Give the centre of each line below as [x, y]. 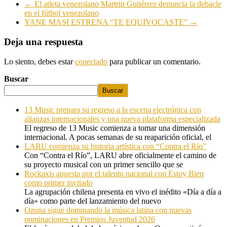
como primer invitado [59, 182]
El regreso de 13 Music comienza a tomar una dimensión [115, 128]
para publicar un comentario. [154, 61]
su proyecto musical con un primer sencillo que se [104, 164]
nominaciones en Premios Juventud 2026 [90, 219]
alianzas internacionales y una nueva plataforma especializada [122, 119]
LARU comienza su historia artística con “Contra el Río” [115, 146]
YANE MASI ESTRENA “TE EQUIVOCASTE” [107, 22]
